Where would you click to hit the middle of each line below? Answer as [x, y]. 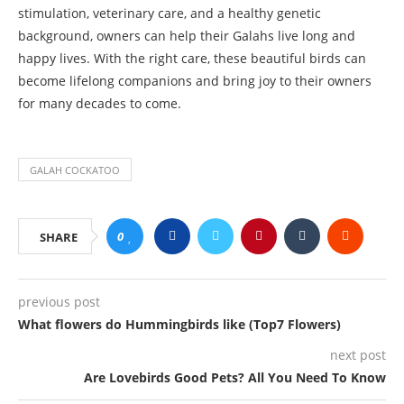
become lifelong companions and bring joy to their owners [195, 80]
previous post [59, 301]
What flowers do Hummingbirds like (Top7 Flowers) [179, 324]
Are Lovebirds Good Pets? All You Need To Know [235, 377]
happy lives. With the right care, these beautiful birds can [192, 58]
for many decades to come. [100, 103]
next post [358, 354]
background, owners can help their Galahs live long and [187, 35]
